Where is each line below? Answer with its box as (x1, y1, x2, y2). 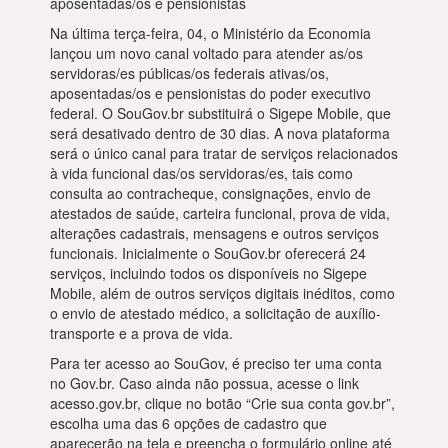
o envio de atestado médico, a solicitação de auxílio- (50, 303, 381, 323)
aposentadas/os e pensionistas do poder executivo (50, 83, 371, 103)
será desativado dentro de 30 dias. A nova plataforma (50, 123, 390, 143)
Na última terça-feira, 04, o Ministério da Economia (50, 23, 371, 43)
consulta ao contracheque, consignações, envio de (50, 183, 371, 203)
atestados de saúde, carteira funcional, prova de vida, (50, 203, 390, 223)
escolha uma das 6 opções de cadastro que (50, 413, 327, 433)
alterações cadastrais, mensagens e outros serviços (50, 223, 379, 243)
